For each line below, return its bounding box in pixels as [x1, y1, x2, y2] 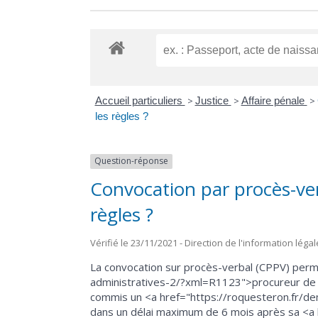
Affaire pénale [241, 94, 307, 107]
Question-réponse [94, 155, 168, 168]
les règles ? [94, 110, 148, 123]
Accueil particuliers [94, 94, 185, 107]
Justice [194, 94, 231, 107]
